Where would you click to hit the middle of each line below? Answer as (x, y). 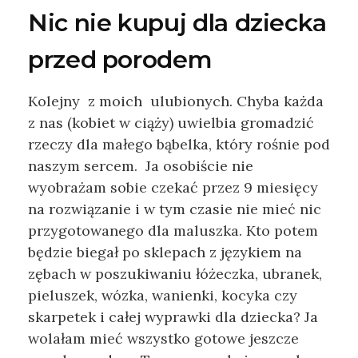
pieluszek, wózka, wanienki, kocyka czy (163, 296)
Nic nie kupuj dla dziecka (178, 23)
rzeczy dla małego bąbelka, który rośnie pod (179, 145)
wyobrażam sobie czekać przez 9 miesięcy (173, 188)
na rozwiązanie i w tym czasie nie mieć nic (175, 209)
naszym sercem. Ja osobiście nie (141, 166)
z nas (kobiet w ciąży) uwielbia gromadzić (171, 123)
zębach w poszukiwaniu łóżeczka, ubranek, (175, 274)
